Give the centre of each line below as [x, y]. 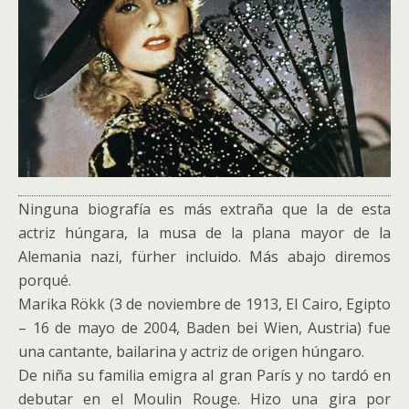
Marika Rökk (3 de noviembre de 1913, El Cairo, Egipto [204, 304]
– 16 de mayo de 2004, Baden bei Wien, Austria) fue [204, 327]
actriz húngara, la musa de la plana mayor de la [204, 232]
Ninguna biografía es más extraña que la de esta [204, 209]
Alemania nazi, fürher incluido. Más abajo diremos [204, 256]
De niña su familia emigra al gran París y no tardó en [204, 375]
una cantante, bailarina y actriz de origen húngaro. [191, 351]
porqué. [45, 280]
